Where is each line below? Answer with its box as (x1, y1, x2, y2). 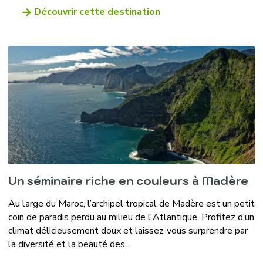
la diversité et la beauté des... (8, 238, 130, 251)
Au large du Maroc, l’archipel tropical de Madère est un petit (8, 197, 255, 211)
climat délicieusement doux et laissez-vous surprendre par (8, 224, 248, 238)
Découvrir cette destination (33, 5, 160, 18)
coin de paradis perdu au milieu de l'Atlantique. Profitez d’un (8, 211, 254, 224)
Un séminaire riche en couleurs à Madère (8, 173, 248, 189)
